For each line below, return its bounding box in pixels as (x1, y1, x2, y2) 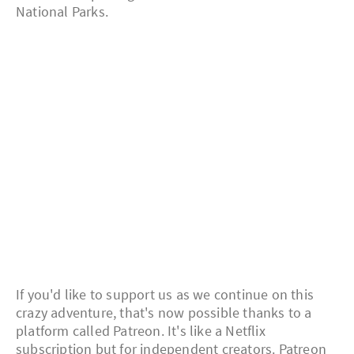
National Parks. (16, 2, 108, 21)
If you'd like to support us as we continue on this (16, 285, 314, 304)
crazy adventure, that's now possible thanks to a (16, 303, 312, 322)
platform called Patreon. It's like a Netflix (16, 322, 265, 341)
